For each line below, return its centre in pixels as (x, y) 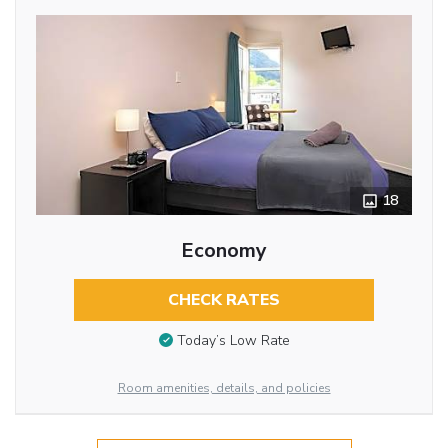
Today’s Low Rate (233, 341)
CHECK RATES (223, 299)
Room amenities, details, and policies (224, 387)
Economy (223, 250)
